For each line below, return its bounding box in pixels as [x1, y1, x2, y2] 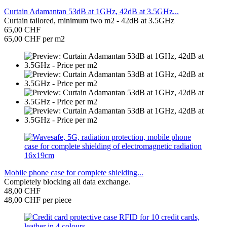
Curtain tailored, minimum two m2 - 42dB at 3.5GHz [4, 16, 174, 25]
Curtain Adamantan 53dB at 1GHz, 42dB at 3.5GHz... [4, 7, 179, 16]
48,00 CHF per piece [4, 196, 71, 205]
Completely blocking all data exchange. [4, 177, 130, 186]
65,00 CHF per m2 [4, 34, 65, 44]
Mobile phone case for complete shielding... [4, 168, 143, 177]
